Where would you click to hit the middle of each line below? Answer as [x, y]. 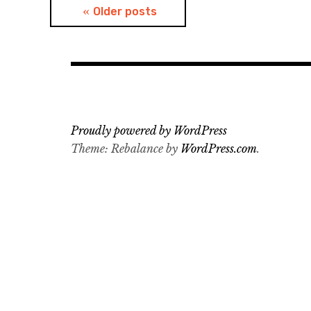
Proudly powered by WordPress [149, 131]
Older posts [125, 12]
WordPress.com [219, 149]
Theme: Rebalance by [126, 149]
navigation [106, 40]
